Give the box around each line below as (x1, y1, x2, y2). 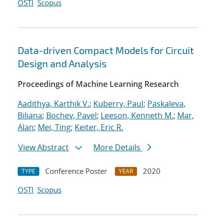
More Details (93, 142, 142, 153)
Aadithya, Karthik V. (18, 98, 89, 110)
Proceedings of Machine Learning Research (18, 79, 179, 90)
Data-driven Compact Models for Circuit (18, 44, 194, 56)
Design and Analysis (18, 57, 107, 70)
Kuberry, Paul (93, 98, 143, 110)
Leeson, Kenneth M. (101, 110, 173, 121)
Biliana (18, 110, 42, 121)
